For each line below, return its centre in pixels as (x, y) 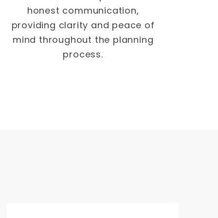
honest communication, (83, 11)
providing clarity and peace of (83, 25)
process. (83, 54)
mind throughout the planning (83, 40)
